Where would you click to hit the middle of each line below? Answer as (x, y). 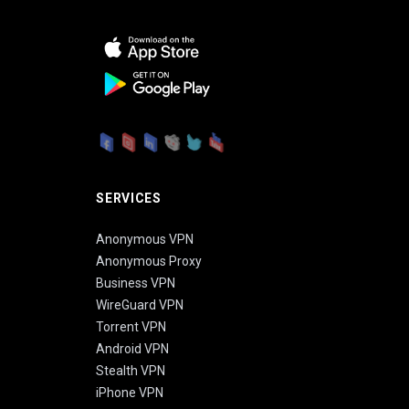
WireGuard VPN (140, 305)
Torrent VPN (131, 327)
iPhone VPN (130, 393)
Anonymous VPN (145, 240)
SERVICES (129, 199)
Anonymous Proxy (149, 262)
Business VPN (136, 283)
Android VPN (133, 349)
